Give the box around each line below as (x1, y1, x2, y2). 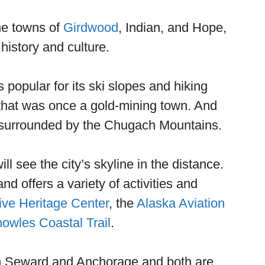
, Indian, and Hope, (118, 20, 227, 35)
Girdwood (63, 20, 118, 35)
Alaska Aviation (137, 195, 225, 211)
